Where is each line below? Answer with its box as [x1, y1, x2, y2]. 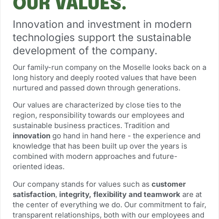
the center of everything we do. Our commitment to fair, [13, 199, 206, 209]
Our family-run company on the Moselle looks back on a [13, 63, 206, 72]
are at [180, 189, 202, 199]
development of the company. [13, 44, 157, 57]
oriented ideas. [13, 162, 65, 172]
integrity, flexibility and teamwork [59, 189, 180, 199]
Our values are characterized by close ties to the [13, 100, 181, 110]
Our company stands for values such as [13, 179, 152, 189]
